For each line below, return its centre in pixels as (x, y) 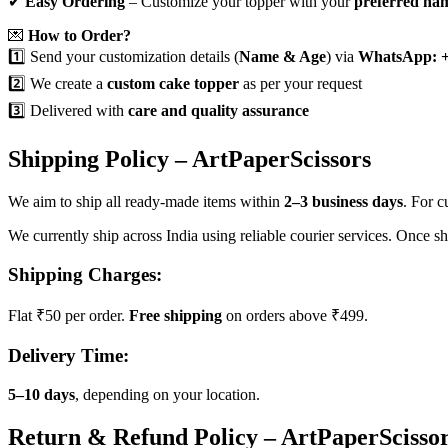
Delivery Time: (68, 356)
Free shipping (175, 316)
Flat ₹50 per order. (68, 316)
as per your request (300, 84)
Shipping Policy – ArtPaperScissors (189, 158)
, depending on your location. (167, 394)
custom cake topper (173, 84)
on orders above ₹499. (295, 316)
